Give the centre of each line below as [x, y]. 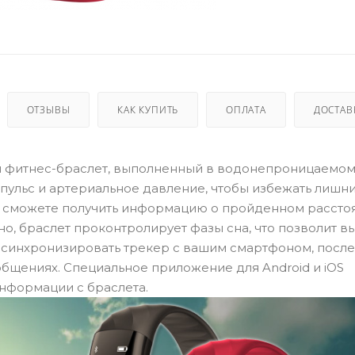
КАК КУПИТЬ [148, 110]
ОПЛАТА [246, 110]
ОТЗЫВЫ [48, 110]
